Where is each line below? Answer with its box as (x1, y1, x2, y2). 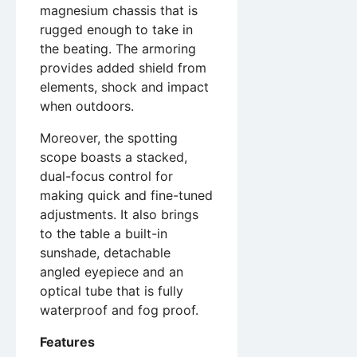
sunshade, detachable (40, 245, 171, 261)
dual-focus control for (40, 168, 173, 185)
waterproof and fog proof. (40, 302, 198, 319)
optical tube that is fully (40, 283, 183, 300)
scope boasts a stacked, (40, 149, 187, 166)
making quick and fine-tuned (40, 187, 213, 204)
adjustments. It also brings (40, 206, 198, 223)
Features (40, 334, 95, 351)
